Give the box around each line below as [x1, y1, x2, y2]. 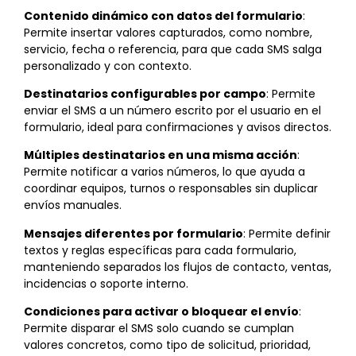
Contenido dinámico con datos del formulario [24, 7, 303, 24]
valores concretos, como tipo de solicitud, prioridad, [24, 337, 311, 354]
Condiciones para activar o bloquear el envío [24, 304, 299, 320]
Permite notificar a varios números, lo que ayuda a [24, 164, 305, 180]
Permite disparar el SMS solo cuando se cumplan [24, 320, 294, 337]
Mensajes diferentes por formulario [24, 225, 243, 242]
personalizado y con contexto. [24, 57, 192, 74]
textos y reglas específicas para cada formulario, [24, 242, 296, 258]
